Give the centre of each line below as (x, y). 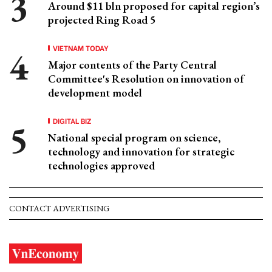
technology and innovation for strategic (141, 151)
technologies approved (101, 165)
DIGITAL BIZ (72, 121)
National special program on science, (134, 138)
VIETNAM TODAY (81, 48)
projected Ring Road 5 (102, 20)
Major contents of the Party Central (132, 65)
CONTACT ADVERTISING (59, 208)
